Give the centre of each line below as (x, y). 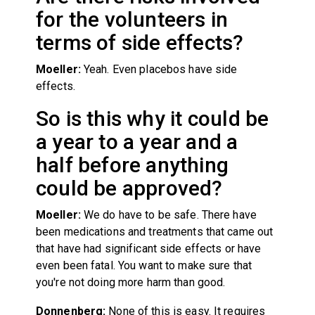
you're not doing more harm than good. (130, 282)
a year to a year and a (137, 141)
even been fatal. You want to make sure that (144, 265)
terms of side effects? (140, 42)
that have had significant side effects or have (148, 248)
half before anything (132, 165)
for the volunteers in (132, 19)
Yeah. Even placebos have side (161, 69)
